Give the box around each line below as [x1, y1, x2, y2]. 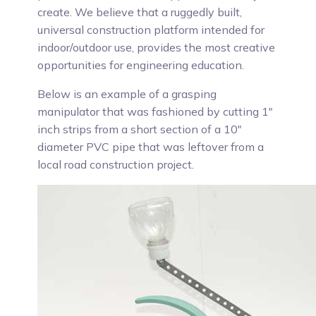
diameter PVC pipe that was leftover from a [37, 140, 265, 154]
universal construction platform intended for [37, 23, 265, 37]
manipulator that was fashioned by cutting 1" [37, 104, 274, 119]
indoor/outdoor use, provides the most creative [37, 40, 276, 54]
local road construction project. [37, 157, 195, 171]
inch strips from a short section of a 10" [37, 122, 243, 136]
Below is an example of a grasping [37, 87, 217, 101]
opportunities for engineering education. [37, 58, 245, 72]
